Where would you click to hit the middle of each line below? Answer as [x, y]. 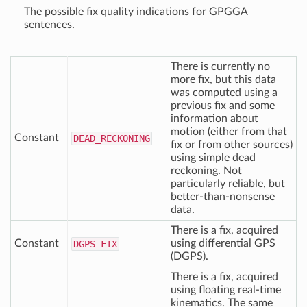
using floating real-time [226, 290]
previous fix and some [223, 106]
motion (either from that [229, 132]
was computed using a [224, 93]
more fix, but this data [223, 79]
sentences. [49, 25]
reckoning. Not [206, 171]
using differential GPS [223, 243]
